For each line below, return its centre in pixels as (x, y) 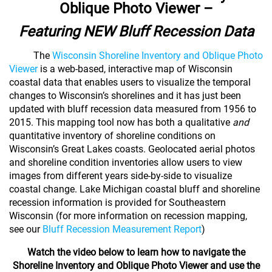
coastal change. (44, 189)
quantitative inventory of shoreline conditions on (112, 135)
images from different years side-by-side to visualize (121, 175)
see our (26, 229)
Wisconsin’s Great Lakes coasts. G (82, 149)
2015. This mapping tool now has (81, 122)
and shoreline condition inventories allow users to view (126, 162)
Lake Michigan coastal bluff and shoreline (170, 189)
